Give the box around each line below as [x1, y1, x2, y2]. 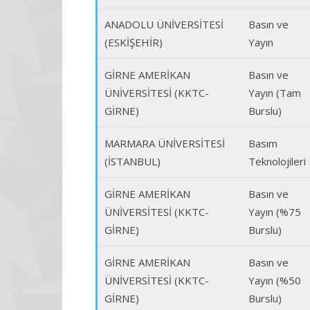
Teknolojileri [248, 154, 306, 168]
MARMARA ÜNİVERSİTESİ [104, 136, 225, 150]
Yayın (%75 [248, 205, 301, 219]
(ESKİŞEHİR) [104, 35, 163, 49]
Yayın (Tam [248, 86, 301, 100]
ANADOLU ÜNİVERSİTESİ [104, 17, 224, 31]
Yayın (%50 [248, 273, 301, 287]
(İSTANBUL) [104, 154, 161, 168]
